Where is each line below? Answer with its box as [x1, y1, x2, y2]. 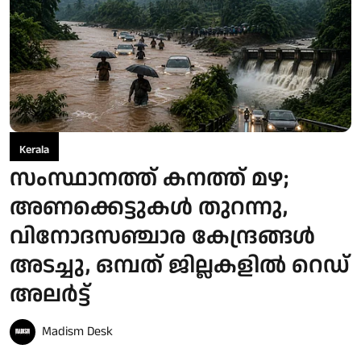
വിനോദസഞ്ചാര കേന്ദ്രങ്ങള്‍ [10, 220, 315, 253]
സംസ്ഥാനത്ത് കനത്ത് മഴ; [10, 162, 288, 195]
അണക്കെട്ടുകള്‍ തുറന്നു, [10, 191, 288, 224]
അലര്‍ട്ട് [10, 278, 90, 311]
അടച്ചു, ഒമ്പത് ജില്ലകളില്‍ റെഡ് [10, 249, 350, 282]
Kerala [19, 141, 49, 158]
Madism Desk [42, 322, 113, 341]
